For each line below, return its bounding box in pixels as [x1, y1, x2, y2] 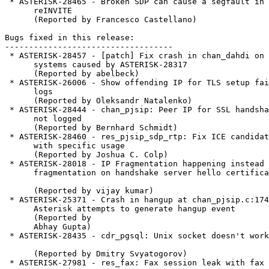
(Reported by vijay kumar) [5, 186, 34, 196]
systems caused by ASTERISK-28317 [5, 60, 34, 70]
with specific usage [5, 141, 34, 151]
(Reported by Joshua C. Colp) [5, 150, 34, 160]
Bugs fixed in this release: [5, 33, 134, 43]
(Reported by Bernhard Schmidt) [5, 123, 34, 133]
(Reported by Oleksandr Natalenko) [5, 96, 34, 106]
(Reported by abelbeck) [5, 69, 34, 79]
